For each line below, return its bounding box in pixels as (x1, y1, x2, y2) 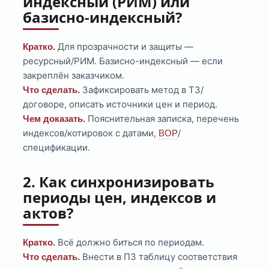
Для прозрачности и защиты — (55, 41, 194, 53)
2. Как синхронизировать (23, 172, 215, 192)
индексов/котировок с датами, (23, 127, 159, 139)
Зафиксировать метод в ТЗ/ (80, 84, 204, 96)
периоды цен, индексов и (23, 187, 217, 208)
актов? (23, 203, 74, 223)
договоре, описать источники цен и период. (23, 98, 218, 110)
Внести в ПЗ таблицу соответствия (80, 251, 238, 263)
